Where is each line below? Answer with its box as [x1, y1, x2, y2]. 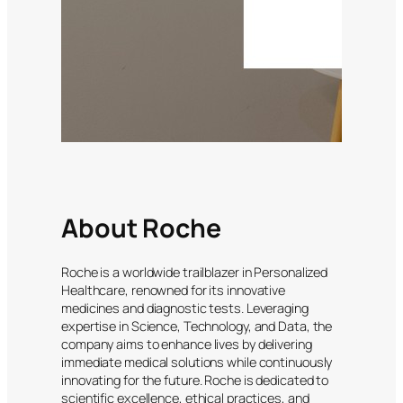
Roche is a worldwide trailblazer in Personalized [61, 264, 328, 282]
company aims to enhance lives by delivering [61, 336, 312, 354]
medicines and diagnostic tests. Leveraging [61, 300, 309, 318]
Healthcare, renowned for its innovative [61, 282, 286, 300]
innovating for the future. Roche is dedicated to [61, 372, 329, 390]
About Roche [61, 210, 221, 246]
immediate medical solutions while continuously [61, 354, 333, 372]
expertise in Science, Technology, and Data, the [61, 318, 333, 336]
